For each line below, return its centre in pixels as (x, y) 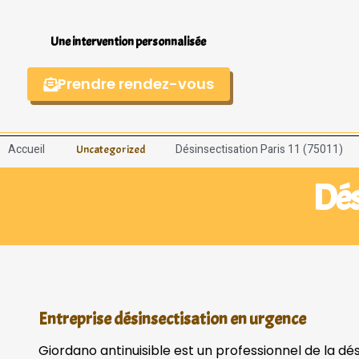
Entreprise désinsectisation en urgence (172, 319)
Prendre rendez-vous (135, 83)
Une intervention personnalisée (128, 41)
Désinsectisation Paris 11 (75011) (259, 150)
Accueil (26, 150)
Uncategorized (110, 150)
